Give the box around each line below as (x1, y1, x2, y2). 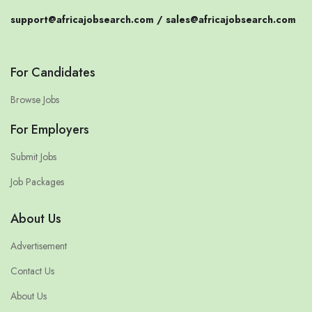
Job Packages (10, 174, 64, 189)
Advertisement (10, 238, 67, 253)
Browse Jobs (10, 92, 59, 107)
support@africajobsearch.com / (10, 12, 166, 26)
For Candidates (10, 63, 95, 81)
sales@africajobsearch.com (166, 12, 296, 26)
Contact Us (10, 263, 54, 278)
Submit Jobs (10, 149, 56, 164)
